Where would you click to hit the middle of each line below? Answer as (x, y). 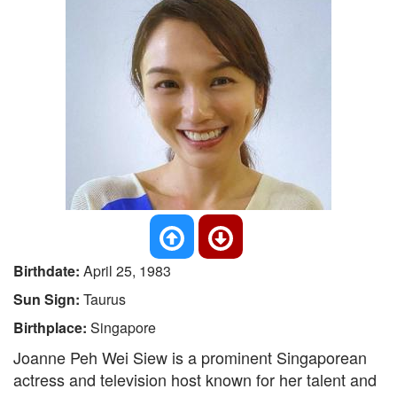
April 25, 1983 (127, 271)
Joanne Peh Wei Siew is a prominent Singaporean (190, 357)
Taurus (105, 299)
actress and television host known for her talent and (195, 379)
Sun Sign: (48, 299)
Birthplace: (52, 327)
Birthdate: (48, 271)
